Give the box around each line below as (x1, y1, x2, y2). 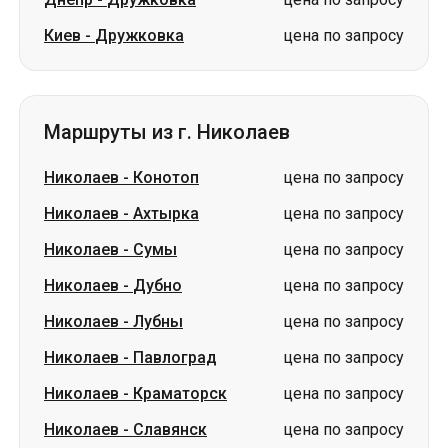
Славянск (133, 420, 207, 439)
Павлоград (133, 348, 217, 367)
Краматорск (133, 384, 227, 403)
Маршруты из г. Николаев (44, 120, 290, 144)
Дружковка (95, 26, 184, 45)
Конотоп (133, 168, 199, 187)
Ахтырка (133, 204, 199, 223)
